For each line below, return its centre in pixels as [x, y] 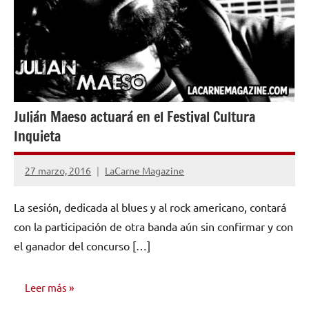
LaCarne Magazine [144, 170]
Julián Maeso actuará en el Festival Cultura [134, 117]
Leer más [46, 287]
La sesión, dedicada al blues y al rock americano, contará [150, 207]
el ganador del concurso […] [82, 246]
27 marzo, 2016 [58, 170]
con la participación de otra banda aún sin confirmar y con [153, 227]
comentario [50, 195]
